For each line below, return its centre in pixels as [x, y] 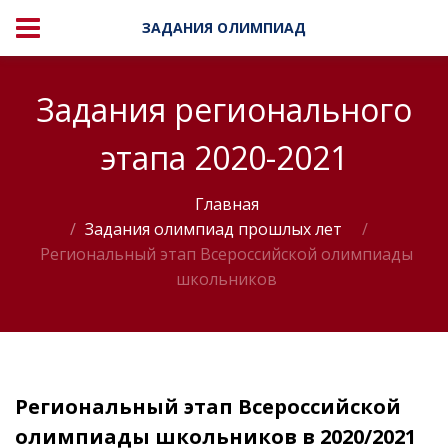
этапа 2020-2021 [224, 157]
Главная [226, 204]
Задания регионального [224, 109]
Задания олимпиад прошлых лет [213, 229]
